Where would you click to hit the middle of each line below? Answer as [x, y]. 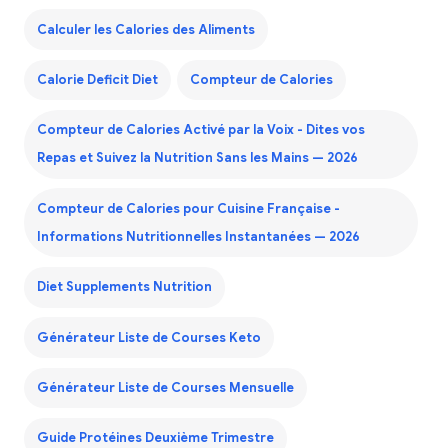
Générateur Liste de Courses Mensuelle [165, 387]
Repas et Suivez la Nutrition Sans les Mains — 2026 [197, 158]
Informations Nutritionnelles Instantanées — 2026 [198, 236]
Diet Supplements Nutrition [124, 287]
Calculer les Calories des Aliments [145, 29]
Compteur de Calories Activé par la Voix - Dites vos [200, 130]
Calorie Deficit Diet [97, 80]
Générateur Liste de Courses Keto [148, 337]
